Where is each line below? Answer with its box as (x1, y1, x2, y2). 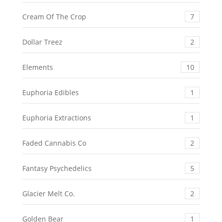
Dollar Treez (22, 37, 62, 47)
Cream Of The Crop (22, 11, 86, 21)
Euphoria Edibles (22, 87, 79, 97)
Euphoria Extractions (22, 112, 91, 122)
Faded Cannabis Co (22, 138, 86, 148)
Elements (22, 62, 53, 72)
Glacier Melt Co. (22, 188, 75, 198)
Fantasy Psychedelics (22, 163, 92, 173)
